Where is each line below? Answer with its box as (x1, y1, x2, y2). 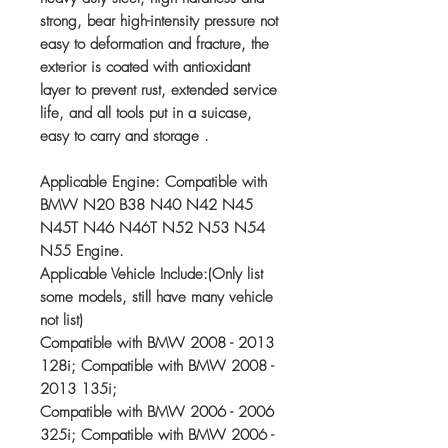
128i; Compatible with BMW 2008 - (40, 356, 274, 376)
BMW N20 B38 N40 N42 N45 (40, 195, 253, 215)
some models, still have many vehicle (40, 287, 273, 307)
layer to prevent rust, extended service (40, 80, 277, 100)
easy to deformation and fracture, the (40, 34, 269, 54)
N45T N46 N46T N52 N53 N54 (40, 218, 265, 238)
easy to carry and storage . (40, 126, 209, 146)
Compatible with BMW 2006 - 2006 (40, 402, 274, 422)
